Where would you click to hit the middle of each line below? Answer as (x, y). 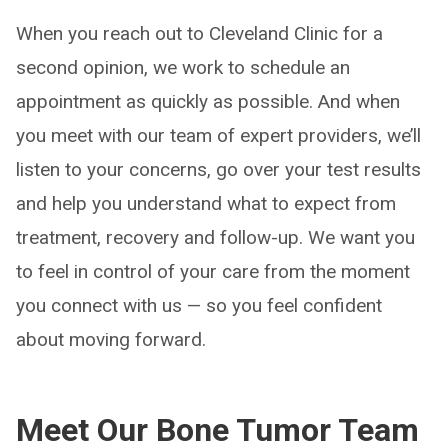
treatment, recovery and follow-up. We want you (215, 237)
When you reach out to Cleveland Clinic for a (199, 33)
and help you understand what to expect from (206, 203)
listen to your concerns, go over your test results (218, 169)
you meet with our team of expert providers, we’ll (218, 135)
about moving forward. (111, 339)
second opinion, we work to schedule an (183, 67)
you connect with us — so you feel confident (199, 305)
